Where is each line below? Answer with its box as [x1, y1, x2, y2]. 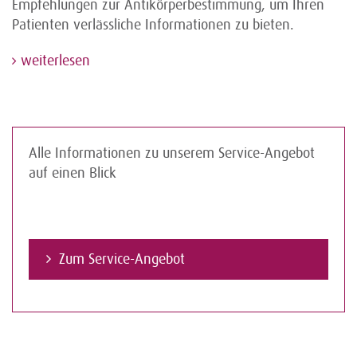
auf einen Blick [29, 165, 116, 182]
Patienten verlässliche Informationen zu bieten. [12, 17, 294, 33]
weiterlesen [17, 53, 90, 69]
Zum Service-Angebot [59, 251, 185, 268]
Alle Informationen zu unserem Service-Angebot [29, 145, 315, 162]
